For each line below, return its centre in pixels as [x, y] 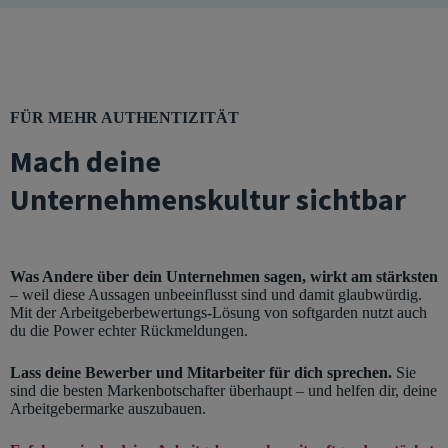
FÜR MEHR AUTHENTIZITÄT [124, 117]
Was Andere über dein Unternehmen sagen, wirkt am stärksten [224, 276]
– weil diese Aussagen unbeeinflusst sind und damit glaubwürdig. [216, 294]
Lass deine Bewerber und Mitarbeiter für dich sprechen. [203, 372]
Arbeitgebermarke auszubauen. [108, 408]
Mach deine [85, 160]
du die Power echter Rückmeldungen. [129, 330]
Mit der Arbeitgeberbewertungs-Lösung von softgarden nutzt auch [218, 312]
